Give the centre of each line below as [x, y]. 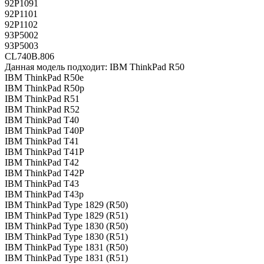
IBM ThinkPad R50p [44, 88]
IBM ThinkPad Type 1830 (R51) [66, 237]
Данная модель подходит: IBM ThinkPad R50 [95, 67]
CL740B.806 [29, 57]
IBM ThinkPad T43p [44, 194]
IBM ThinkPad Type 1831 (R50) [66, 247]
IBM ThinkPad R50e [44, 78]
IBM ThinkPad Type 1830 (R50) [66, 226]
